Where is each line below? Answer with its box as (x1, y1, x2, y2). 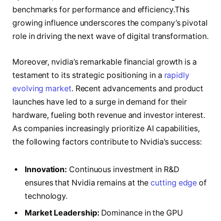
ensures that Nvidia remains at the (25, 178, 151, 187)
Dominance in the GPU (99, 208, 183, 218)
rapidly (164, 70, 189, 80)
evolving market (12, 83, 72, 93)
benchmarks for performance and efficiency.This (12, 5, 190, 15)
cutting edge (150, 178, 197, 187)
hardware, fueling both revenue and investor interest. (12, 110, 205, 120)
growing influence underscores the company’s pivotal (12, 18, 208, 28)
